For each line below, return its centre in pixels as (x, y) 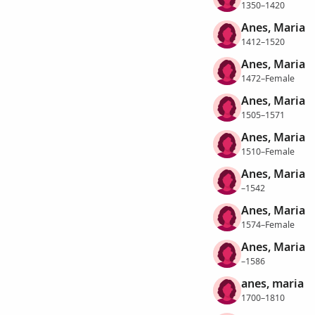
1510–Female (268, 151)
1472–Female (268, 78)
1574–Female (268, 224)
